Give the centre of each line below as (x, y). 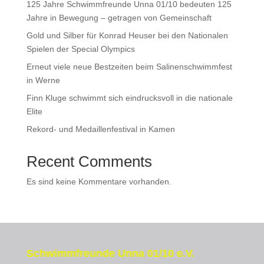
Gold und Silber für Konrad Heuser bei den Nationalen (127, 35)
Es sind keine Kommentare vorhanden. (99, 181)
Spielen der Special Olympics (80, 49)
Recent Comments (89, 161)
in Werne (43, 80)
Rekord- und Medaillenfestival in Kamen (100, 129)
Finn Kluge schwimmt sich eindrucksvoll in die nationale (129, 98)
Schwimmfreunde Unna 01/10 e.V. (110, 253)
